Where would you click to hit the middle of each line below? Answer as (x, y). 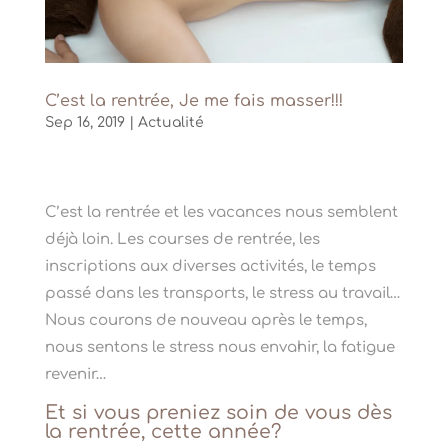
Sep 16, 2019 (84, 123)
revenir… (75, 375)
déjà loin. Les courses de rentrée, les (182, 240)
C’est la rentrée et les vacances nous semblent (221, 213)
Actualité (170, 123)
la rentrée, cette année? (162, 432)
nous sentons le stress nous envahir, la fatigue (219, 348)
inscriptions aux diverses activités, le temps (210, 267)
